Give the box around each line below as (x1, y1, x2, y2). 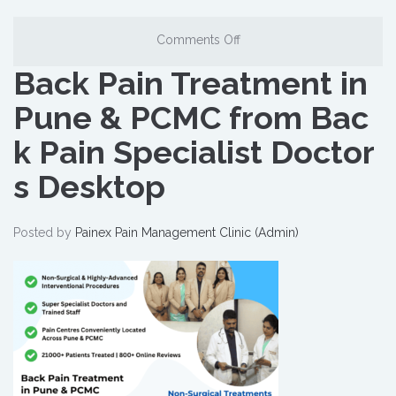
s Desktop (13, 168, 165, 205)
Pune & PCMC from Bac (13, 99, 369, 136)
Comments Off (156, 33, 240, 47)
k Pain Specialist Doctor (13, 133, 375, 171)
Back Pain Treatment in (13, 65, 368, 102)
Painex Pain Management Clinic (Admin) (75, 225, 299, 240)
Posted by (13, 225, 75, 240)
